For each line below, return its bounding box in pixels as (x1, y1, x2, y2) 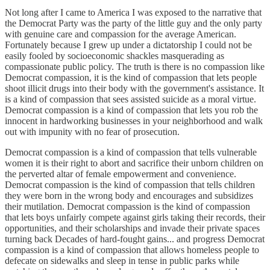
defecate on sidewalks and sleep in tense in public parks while (5, 256, 239, 266)
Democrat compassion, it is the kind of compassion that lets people (5, 72, 257, 83)
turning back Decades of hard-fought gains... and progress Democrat (5, 234, 265, 245)
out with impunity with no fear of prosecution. (5, 127, 180, 137)
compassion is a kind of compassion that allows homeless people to (5, 245, 259, 256)
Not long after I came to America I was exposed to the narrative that (5, 7, 262, 18)
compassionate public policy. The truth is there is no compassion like (5, 61, 265, 72)
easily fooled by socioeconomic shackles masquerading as (5, 51, 224, 61)
